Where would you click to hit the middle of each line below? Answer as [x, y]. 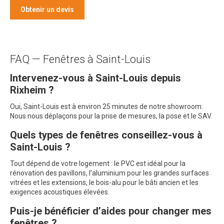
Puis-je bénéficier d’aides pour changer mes [111, 211]
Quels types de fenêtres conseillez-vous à [106, 135]
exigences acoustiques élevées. [60, 192]
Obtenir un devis [47, 9]
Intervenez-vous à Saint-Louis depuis [95, 78]
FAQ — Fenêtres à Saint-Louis [80, 59]
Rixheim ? [32, 90]
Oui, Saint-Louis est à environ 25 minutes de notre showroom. [106, 106]
